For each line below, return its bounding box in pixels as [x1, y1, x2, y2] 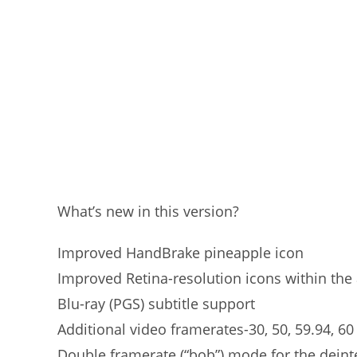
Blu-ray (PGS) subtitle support [57, 294, 255, 313]
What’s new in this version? [57, 202, 239, 221]
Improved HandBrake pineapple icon [57, 243, 304, 262]
